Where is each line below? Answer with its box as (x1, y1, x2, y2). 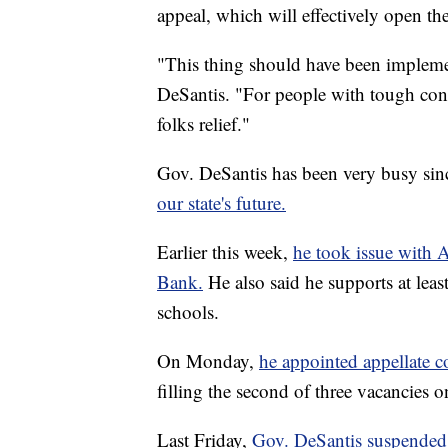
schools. (157, 299, 219, 325)
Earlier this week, (157, 239, 293, 265)
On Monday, (157, 348, 259, 374)
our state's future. (157, 190, 286, 216)
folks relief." (157, 111, 250, 137)
